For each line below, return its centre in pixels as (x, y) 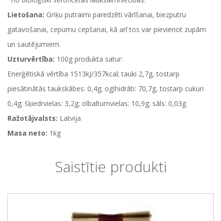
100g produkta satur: (89, 59)
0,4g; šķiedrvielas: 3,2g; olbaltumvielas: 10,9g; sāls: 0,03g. (97, 103)
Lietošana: (27, 15)
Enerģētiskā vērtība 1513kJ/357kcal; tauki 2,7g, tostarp (93, 74)
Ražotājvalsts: (33, 118)
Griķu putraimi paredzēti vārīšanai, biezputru (116, 15)
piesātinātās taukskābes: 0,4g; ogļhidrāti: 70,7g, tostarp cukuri (106, 89)
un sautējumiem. (34, 44)
